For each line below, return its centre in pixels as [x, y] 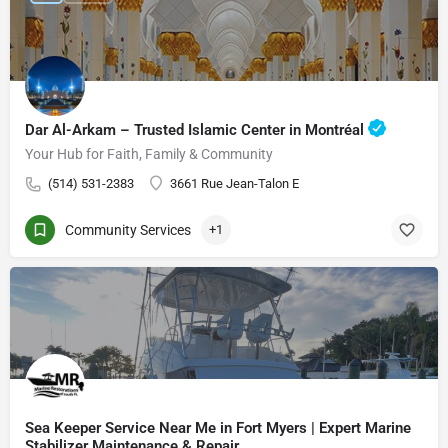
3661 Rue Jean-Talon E [234, 183]
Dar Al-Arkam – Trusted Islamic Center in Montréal [196, 129]
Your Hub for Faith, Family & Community [149, 154]
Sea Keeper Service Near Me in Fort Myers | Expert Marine [218, 428]
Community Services [128, 229]
